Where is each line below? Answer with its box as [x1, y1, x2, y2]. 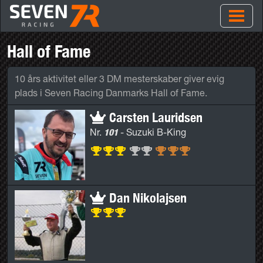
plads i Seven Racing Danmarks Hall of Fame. [15, 87, 207, 98]
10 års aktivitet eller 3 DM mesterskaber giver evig [15, 73, 224, 84]
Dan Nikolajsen [106, 190, 187, 205]
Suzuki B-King [126, 127, 186, 137]
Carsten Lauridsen [106, 109, 203, 125]
